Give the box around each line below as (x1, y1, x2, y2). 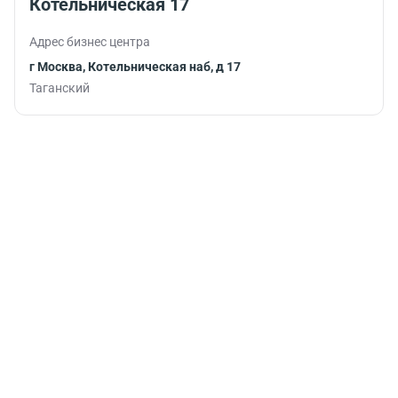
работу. (321, 4, 365, 20)
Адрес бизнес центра (29, 34, 150, 49)
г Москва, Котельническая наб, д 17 (29, 59, 241, 74)
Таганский (29, 80, 90, 95)
